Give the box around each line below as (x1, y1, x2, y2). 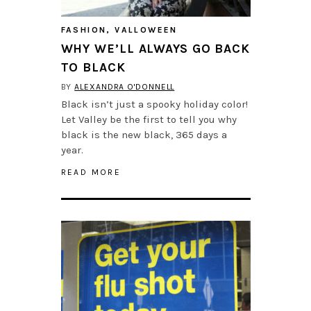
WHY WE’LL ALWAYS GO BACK (60, 41, 251, 57)
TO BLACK (60, 60, 126, 76)
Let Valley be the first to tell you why (60, 113, 237, 126)
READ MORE (60, 167, 121, 178)
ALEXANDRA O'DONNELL (74, 82, 175, 92)
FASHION (60, 25, 107, 35)
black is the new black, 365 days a (60, 128, 227, 142)
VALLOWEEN (115, 25, 178, 35)
